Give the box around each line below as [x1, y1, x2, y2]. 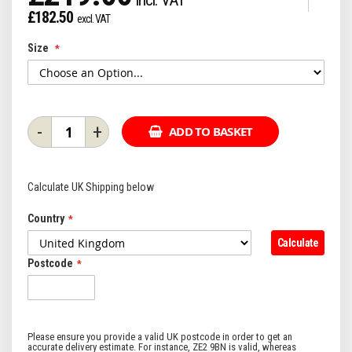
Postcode [27, 257, 73, 269]
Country [27, 212, 64, 225]
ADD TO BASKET [169, 123, 253, 140]
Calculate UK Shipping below [27, 181, 154, 193]
